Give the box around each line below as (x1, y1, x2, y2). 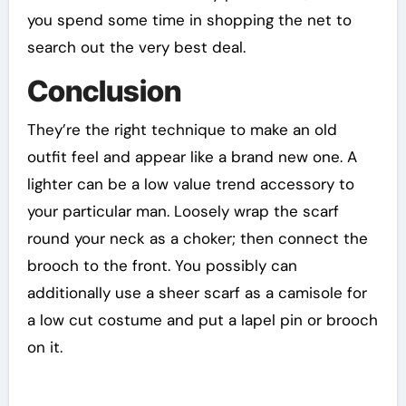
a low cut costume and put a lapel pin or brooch (26, 309, 378, 330)
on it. (26, 336, 63, 357)
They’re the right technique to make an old (26, 119, 337, 140)
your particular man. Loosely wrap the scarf (26, 200, 339, 221)
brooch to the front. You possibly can (26, 255, 297, 275)
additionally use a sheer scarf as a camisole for (26, 282, 367, 303)
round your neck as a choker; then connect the (26, 227, 368, 248)
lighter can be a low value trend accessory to (26, 173, 354, 194)
